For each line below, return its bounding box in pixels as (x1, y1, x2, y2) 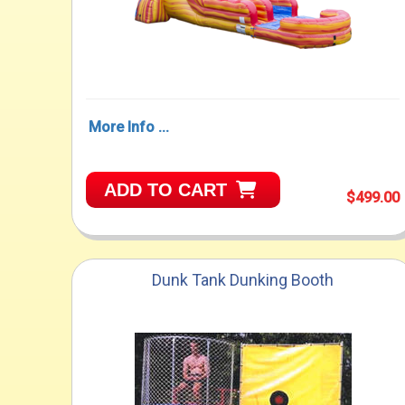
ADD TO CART (104, 180, 228, 201)
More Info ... (89, 118, 170, 137)
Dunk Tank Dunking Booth (152, 269, 334, 289)
